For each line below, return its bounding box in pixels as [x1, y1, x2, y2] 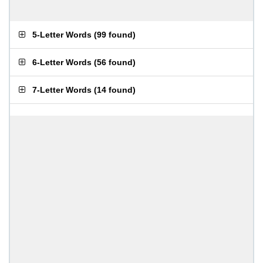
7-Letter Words [32, 85, 92, 95]
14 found [97, 85, 133, 95]
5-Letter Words [32, 30, 92, 39]
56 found [97, 58, 133, 67]
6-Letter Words [32, 58, 92, 67]
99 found [97, 30, 133, 39]
